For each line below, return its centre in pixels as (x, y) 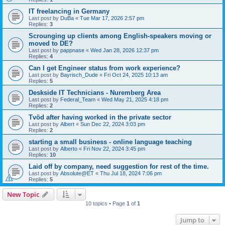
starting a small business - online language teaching (110, 142)
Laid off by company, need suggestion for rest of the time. (119, 166)
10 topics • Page (106, 203)
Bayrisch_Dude (79, 75)
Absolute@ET (77, 173)
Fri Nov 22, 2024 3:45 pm (114, 149)
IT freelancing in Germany (69, 11)
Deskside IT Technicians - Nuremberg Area (95, 93)
